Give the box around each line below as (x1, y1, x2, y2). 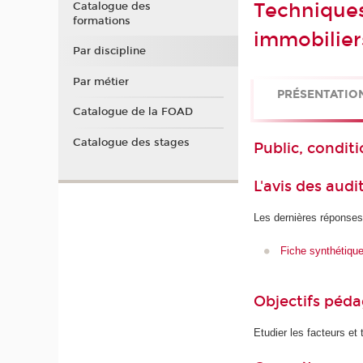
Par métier (72, 75, 129, 88)
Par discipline (72, 45, 146, 58)
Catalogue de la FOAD (72, 105, 193, 119)
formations (72, 14, 130, 28)
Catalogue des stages (72, 135, 190, 149)
